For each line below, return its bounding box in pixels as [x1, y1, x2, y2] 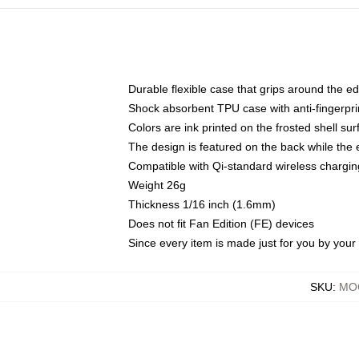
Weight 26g [128, 179, 186, 192]
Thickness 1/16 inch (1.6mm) [128, 198, 276, 211]
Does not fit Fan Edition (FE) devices [128, 217, 314, 230]
